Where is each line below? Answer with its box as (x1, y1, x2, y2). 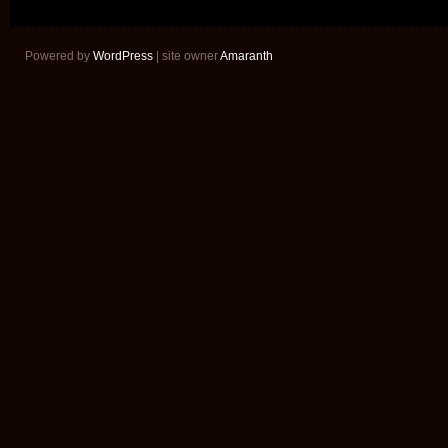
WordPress (93, 49, 153, 63)
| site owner (153, 49, 220, 63)
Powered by (25, 49, 93, 63)
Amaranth (220, 49, 273, 63)
